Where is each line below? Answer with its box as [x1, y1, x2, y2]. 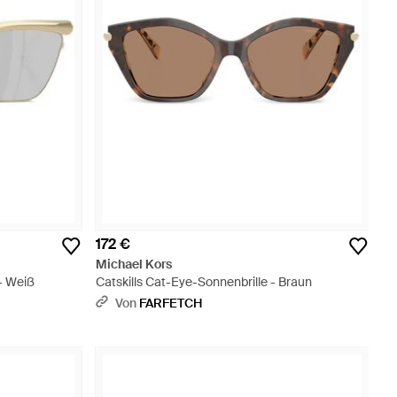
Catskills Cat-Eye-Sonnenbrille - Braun [96, 274, 312, 290]
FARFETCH [139, 295, 202, 311]
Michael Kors [96, 256, 172, 272]
